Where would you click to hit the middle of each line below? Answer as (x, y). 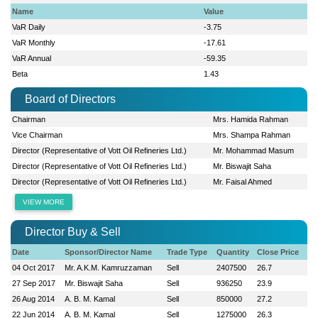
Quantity (233, 252)
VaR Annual (32, 58)
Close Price (278, 252)
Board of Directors (70, 99)
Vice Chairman (38, 135)
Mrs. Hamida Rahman (251, 119)
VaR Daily (29, 27)
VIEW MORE (44, 202)
